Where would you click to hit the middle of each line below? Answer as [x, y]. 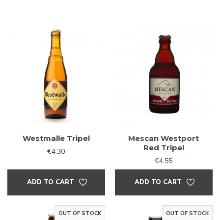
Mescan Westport [164, 138]
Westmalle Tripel [56, 138]
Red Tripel [164, 147]
